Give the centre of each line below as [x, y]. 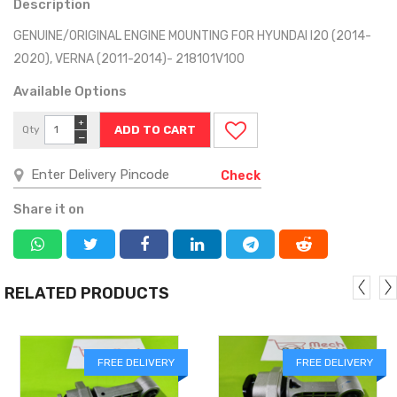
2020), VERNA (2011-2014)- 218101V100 [129, 58]
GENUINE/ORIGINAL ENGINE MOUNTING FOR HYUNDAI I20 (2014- [192, 35]
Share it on [49, 209]
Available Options [70, 91]
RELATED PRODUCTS [87, 293]
